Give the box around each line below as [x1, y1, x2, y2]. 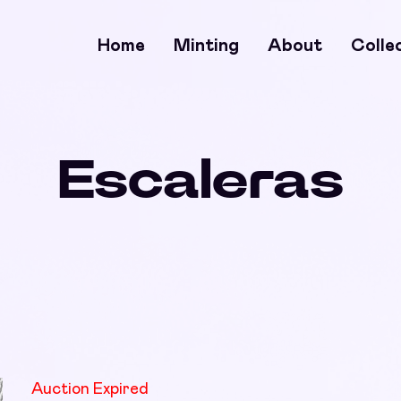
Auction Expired [30, 381, 149, 397]
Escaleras [57, 155, 344, 209]
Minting [174, 36, 239, 55]
